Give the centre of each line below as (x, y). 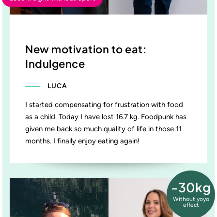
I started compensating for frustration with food (104, 104)
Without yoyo (191, 199)
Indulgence (55, 63)
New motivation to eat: (86, 49)
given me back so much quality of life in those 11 (103, 129)
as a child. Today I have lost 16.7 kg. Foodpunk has (106, 116)
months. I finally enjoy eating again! (82, 141)
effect (191, 205)
